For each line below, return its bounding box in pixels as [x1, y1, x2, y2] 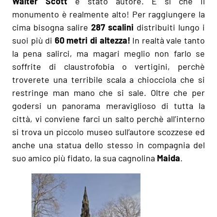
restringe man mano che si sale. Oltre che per [12, 87, 205, 98]
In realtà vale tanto [130, 35, 205, 46]
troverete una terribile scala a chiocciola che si [12, 74, 205, 85]
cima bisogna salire [12, 22, 88, 33]
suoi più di [12, 35, 55, 46]
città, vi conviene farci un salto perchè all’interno [12, 113, 205, 124]
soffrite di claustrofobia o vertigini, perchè [12, 61, 205, 72]
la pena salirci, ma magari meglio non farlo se [12, 48, 205, 59]
